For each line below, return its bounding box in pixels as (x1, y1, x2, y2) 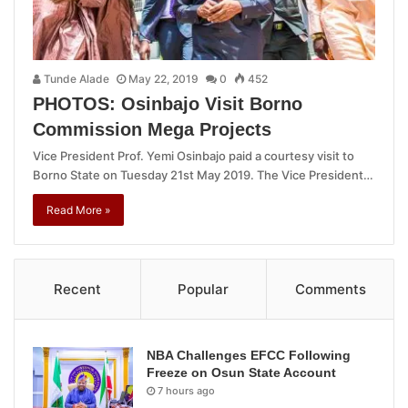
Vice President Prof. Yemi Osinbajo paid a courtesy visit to (33, 148, 354, 164)
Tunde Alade (41, 72, 109, 87)
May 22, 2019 (128, 72, 199, 87)
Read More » (46, 203, 110, 218)
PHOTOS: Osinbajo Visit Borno (33, 94, 302, 115)
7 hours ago (158, 384, 215, 398)
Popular (178, 280, 229, 299)
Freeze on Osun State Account (147, 365, 336, 381)
